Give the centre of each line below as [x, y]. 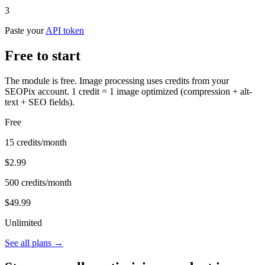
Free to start [43, 55]
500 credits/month [38, 182]
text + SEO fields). [40, 102]
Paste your [25, 30]
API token [65, 30]
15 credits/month [36, 142]
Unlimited [23, 222]
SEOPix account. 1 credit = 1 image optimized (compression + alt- [128, 91]
